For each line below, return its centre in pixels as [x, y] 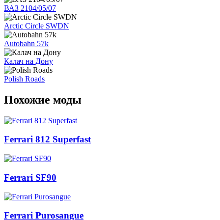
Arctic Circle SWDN [37, 26]
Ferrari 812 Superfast [47, 139]
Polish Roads [24, 79]
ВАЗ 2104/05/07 [30, 8]
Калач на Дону [28, 61]
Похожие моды [43, 99]
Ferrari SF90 [30, 177]
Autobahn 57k [26, 43]
